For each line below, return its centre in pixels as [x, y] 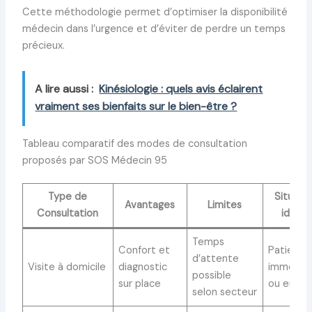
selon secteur [225, 292]
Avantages [150, 205]
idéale [296, 214]
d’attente [216, 259]
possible [212, 276]
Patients [289, 251]
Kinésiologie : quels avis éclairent [181, 89]
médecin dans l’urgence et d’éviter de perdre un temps [154, 29]
